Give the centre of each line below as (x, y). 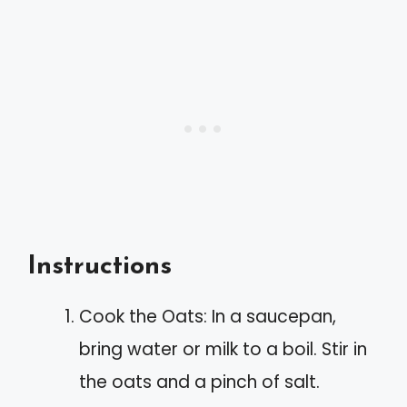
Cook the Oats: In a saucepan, (208, 317)
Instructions (99, 267)
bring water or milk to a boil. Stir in (223, 350)
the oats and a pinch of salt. (199, 382)
